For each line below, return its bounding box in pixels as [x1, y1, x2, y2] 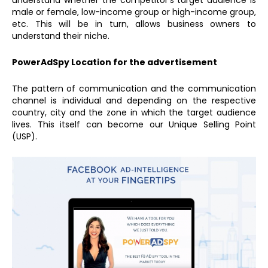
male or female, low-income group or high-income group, [12, 6, 256, 19]
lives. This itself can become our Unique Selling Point [12, 118, 256, 131]
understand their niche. [12, 30, 109, 42]
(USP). [12, 130, 37, 143]
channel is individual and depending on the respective [12, 95, 256, 107]
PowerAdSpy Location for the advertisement [12, 56, 217, 69]
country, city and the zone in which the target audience [12, 106, 256, 119]
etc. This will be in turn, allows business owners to [12, 18, 256, 31]
